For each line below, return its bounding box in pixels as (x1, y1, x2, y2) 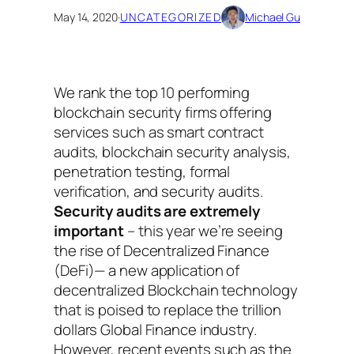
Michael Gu (245, 9, 300, 25)
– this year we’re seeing (124, 220, 283, 242)
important (54, 220, 125, 242)
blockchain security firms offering (54, 102, 272, 123)
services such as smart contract (54, 122, 264, 143)
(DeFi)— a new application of (54, 260, 240, 281)
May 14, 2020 (54, 9, 118, 25)
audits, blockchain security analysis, (54, 141, 292, 163)
